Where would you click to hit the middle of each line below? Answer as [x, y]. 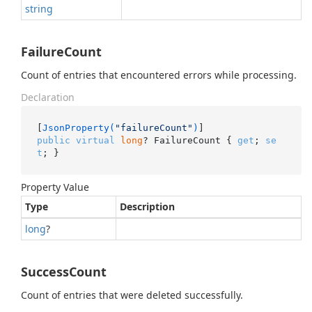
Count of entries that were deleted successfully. [132, 295]
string [39, 9]
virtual [95, 140]
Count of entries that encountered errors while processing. [159, 75]
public [53, 140]
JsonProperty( [78, 127]
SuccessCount [64, 272]
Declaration [48, 97]
